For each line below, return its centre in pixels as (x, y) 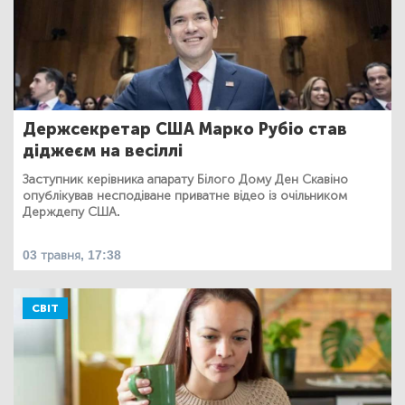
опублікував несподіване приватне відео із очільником (185, 195)
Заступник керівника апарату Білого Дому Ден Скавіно (185, 179)
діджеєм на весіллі (103, 151)
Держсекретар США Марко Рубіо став (185, 129)
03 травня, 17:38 (72, 255)
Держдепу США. (71, 212)
